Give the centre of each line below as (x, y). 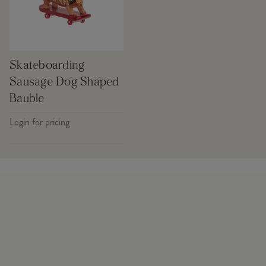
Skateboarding (47, 66)
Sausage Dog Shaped (64, 83)
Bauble (27, 99)
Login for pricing (39, 122)
